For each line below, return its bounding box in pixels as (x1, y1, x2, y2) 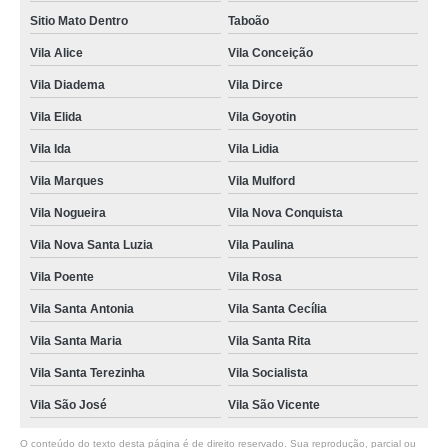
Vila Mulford (227, 174, 295, 188)
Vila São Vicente (227, 398, 320, 412)
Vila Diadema (30, 78, 105, 92)
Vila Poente (30, 270, 94, 284)
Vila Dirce (227, 78, 283, 92)
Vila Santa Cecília (227, 302, 327, 316)
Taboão (227, 14, 269, 28)
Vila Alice (30, 46, 83, 60)
